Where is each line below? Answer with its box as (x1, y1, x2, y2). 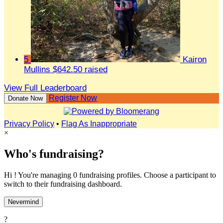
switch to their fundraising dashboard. (4, 180, 122, 189)
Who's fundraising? (4, 147, 104, 161)
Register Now (49, 94, 97, 103)
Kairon (183, 55, 207, 65)
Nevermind (8, 198, 39, 206)
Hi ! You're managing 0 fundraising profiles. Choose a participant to (4, 171, 216, 180)
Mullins (24, 65, 50, 75)
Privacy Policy (4, 119, 54, 128)
